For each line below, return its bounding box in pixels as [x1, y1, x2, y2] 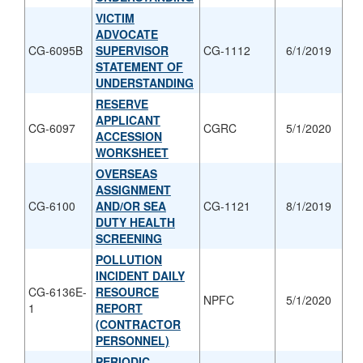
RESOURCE [95, 283, 159, 300]
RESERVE [95, 95, 148, 112]
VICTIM [95, 9, 135, 26]
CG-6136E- [28, 283, 87, 300]
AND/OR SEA [95, 197, 166, 214]
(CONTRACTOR [95, 315, 181, 332]
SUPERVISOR [95, 41, 169, 58]
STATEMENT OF [95, 58, 183, 75]
